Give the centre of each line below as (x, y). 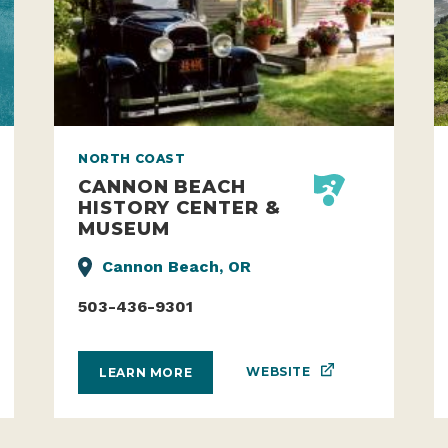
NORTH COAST (132, 158)
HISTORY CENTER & (179, 207)
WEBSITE (278, 372)
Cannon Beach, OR (176, 266)
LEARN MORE (146, 372)
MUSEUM (124, 228)
